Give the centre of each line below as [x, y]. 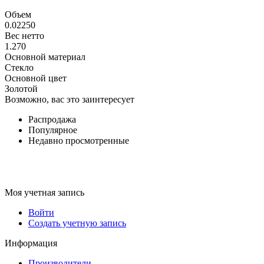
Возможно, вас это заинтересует [70, 99]
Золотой [21, 88]
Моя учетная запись [44, 192]
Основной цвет [36, 78]
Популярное [53, 130]
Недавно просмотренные [79, 140]
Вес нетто [24, 35]
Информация [31, 243]
